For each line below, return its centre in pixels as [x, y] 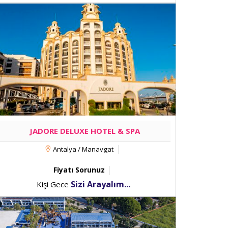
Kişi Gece [53, 184]
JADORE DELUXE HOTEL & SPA [84, 131]
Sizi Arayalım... [100, 184]
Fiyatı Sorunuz [79, 170]
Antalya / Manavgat [82, 149]
